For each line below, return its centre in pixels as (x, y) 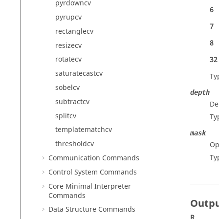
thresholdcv (75, 144)
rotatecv (68, 60)
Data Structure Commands (92, 210)
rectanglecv (74, 31)
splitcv (66, 116)
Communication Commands (94, 158)
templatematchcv (84, 130)
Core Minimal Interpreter (90, 186)
